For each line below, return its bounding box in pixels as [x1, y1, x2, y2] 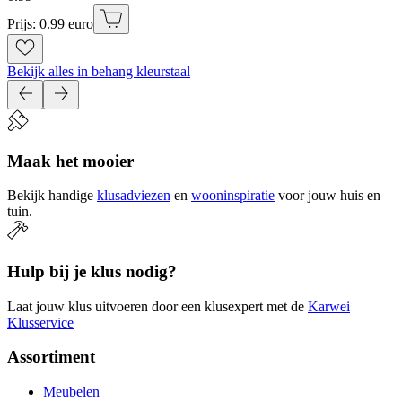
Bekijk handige [7, 188, 93, 204]
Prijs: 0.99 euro [7, 15, 93, 31]
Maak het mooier [7, 151, 134, 170]
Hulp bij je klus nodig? [7, 262, 177, 282]
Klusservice [7, 314, 74, 330]
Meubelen [43, 384, 100, 400]
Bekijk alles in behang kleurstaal [7, 63, 190, 79]
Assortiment [7, 347, 95, 367]
